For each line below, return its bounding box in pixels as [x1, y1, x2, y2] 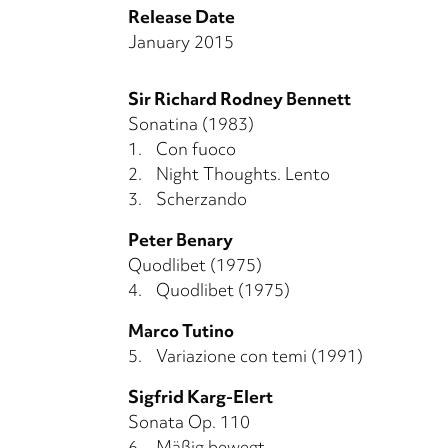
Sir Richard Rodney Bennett [128, 86, 351, 110]
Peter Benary [128, 227, 233, 251]
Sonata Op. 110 [128, 409, 250, 433]
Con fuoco [156, 136, 236, 160]
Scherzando [156, 186, 247, 210]
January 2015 [128, 29, 234, 53]
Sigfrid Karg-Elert [128, 384, 273, 408]
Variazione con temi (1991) [156, 343, 363, 367]
